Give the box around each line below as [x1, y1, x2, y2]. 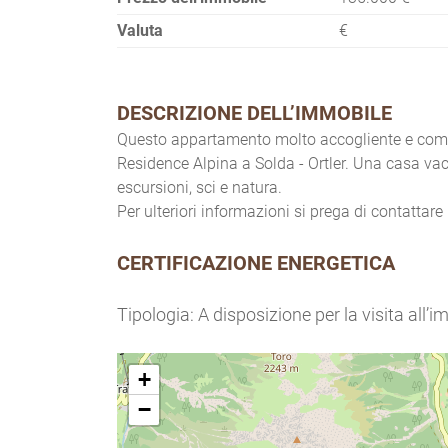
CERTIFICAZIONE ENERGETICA [117, 251, 395, 275]
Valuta [117, 21, 163, 40]
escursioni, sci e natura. [117, 178, 282, 197]
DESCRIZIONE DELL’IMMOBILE [117, 101, 392, 125]
